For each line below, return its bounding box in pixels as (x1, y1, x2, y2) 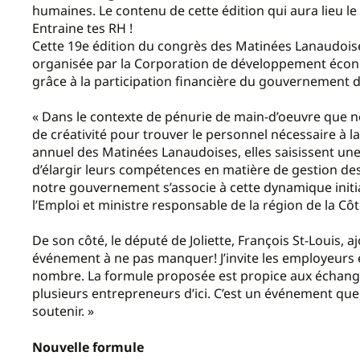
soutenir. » (32, 302, 94, 321)
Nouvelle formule (32, 337, 144, 356)
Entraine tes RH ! (32, 18, 133, 37)
